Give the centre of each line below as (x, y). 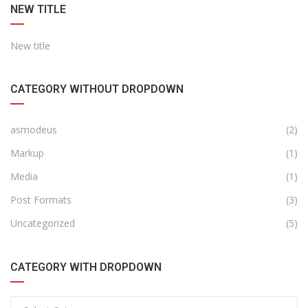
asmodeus (34, 130)
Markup (27, 153)
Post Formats (41, 200)
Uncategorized (43, 223)
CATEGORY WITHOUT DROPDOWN (97, 89)
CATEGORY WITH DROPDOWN (86, 267)
